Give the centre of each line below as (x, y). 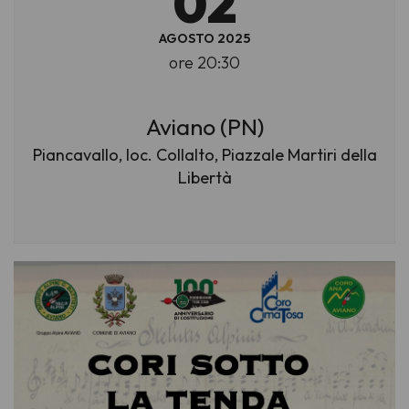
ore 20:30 (204, 62)
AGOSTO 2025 (204, 38)
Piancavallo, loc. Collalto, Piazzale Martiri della (204, 155)
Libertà (204, 178)
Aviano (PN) (204, 127)
